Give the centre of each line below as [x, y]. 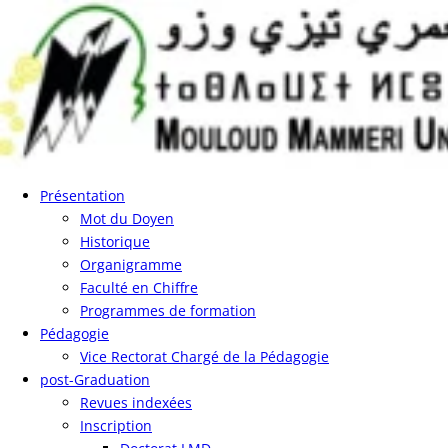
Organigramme [131, 264]
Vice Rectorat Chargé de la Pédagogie [204, 356]
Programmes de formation [168, 310]
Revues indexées [136, 402]
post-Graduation [95, 379]
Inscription [116, 425]
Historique [115, 241]
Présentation [82, 195]
